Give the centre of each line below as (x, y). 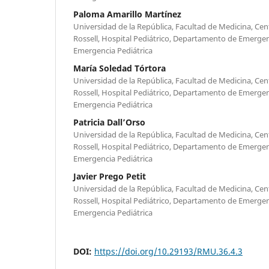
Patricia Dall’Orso (109, 122)
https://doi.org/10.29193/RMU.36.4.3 (168, 251)
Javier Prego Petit (110, 176)
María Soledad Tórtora (119, 68)
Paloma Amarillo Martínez (127, 14)
